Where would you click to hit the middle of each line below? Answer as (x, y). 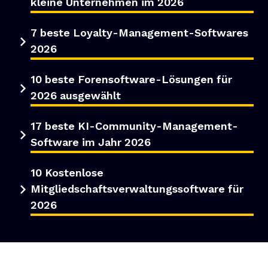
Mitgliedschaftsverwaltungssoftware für (137, 189)
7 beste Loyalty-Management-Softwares (139, 33)
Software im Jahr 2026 (91, 142)
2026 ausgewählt (76, 96)
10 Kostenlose (67, 173)
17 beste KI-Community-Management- (134, 126)
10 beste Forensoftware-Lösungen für (131, 80)
